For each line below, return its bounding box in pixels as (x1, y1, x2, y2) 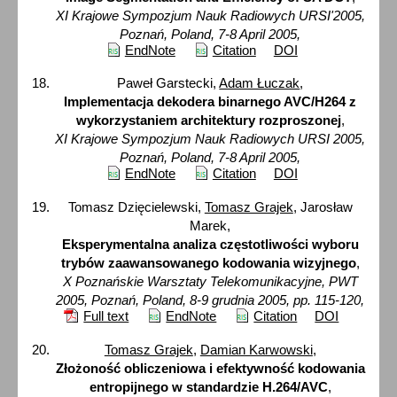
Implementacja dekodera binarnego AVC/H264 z (64, 94, 357, 110)
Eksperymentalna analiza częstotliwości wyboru (61, 237, 359, 253)
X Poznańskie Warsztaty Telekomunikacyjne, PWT (62, 274, 358, 290)
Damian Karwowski (199, 341, 313, 357)
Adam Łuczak (219, 75, 300, 91)
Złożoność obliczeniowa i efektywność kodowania (55, 360, 365, 376)
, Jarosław (292, 199, 353, 215)
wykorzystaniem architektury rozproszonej (75, 113, 341, 128)
